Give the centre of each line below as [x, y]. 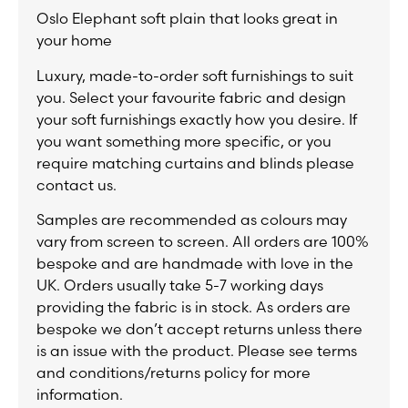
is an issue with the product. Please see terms [197, 351]
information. [80, 395]
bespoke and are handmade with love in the [195, 264]
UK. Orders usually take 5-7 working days [180, 286]
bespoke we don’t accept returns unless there [199, 329]
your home [74, 41]
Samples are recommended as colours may [192, 220]
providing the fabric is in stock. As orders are [194, 307]
